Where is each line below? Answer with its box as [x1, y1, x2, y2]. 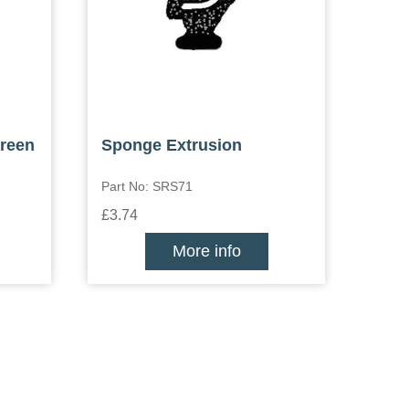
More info [172, 242, 241, 260]
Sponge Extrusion [101, 136, 242, 154]
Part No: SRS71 [101, 179, 193, 194]
